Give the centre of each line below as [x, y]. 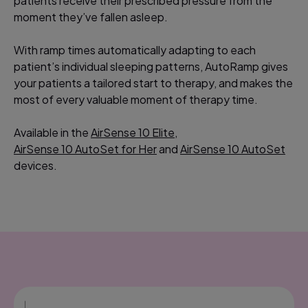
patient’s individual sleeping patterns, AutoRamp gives [151, 66]
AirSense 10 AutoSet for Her [85, 148]
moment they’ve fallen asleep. [91, 16]
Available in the [52, 132]
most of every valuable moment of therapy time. [136, 99]
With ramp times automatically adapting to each [135, 49]
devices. [35, 165]
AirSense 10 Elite [133, 132]
